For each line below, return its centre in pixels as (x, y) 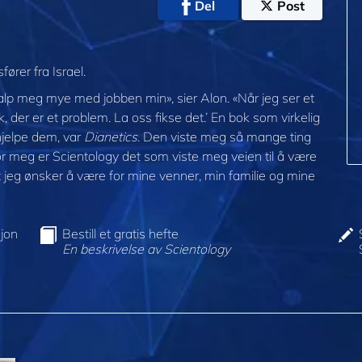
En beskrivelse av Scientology (147, 249)
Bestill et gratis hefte (121, 234)
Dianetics (111, 137)
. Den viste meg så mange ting (224, 137)
